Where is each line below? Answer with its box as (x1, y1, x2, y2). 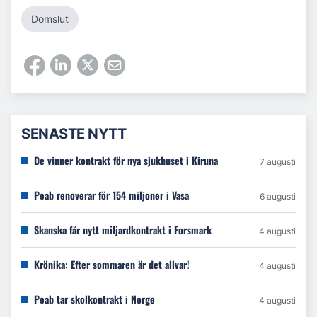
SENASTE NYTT (21, 125, 126, 143)
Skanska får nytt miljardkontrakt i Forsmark (34, 222, 212, 238)
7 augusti (260, 156, 296, 168)
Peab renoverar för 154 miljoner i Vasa (34, 188, 189, 203)
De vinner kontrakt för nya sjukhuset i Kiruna (34, 153, 218, 168)
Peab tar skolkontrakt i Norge (34, 292, 155, 307)
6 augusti (260, 191, 296, 202)
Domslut (31, 12, 69, 25)
